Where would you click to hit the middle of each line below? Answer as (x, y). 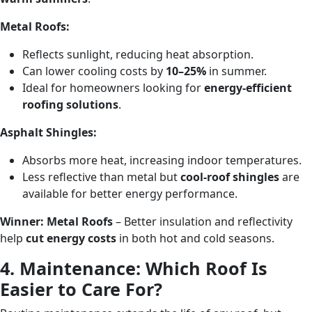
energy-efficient (248, 88)
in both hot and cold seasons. (195, 239)
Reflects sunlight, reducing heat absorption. (138, 55)
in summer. (236, 71)
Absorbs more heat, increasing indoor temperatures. (162, 161)
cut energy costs (71, 239)
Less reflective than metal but (101, 177)
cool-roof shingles (230, 177)
